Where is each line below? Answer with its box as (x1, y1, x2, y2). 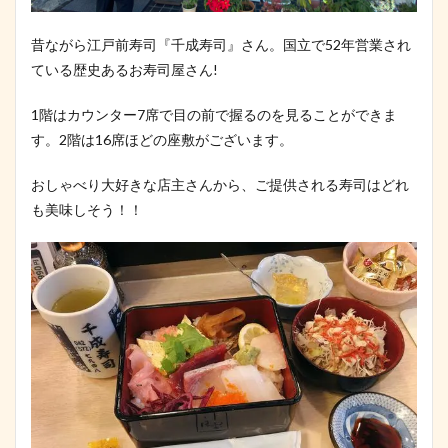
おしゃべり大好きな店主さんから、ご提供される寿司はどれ (31, 175, 409, 193)
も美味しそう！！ (31, 200, 143, 218)
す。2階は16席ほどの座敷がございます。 (31, 130, 293, 148)
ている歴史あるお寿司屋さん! (31, 60, 218, 78)
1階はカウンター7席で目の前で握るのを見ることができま (31, 105, 397, 123)
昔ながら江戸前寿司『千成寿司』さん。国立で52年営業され (31, 35, 411, 53)
